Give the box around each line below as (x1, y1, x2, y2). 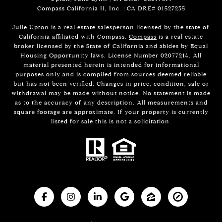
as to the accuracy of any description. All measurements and (14, 98, 208, 106)
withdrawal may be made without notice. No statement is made (11, 89, 211, 97)
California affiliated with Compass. (19, 32, 129, 40)
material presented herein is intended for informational (23, 60, 199, 68)
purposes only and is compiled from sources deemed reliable (15, 70, 207, 78)
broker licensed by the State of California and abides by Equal (14, 42, 208, 50)
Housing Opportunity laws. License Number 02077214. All (20, 51, 202, 59)
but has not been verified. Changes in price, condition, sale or (13, 79, 209, 87)
